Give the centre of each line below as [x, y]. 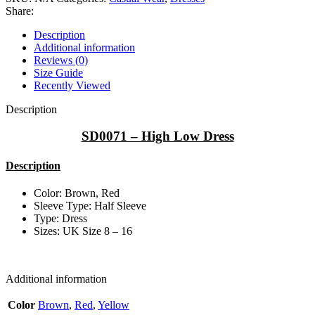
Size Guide [58, 72]
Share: [20, 11]
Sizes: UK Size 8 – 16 [83, 231]
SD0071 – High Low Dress [157, 136]
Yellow [114, 304]
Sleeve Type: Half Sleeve [90, 205]
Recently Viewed [72, 85]
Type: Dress [60, 218]
